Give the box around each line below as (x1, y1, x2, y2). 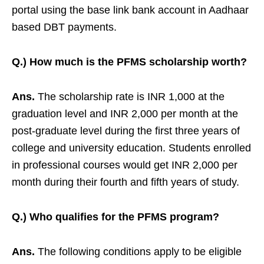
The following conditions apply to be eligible (35, 246, 242, 258)
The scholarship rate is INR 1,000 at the (35, 91, 225, 103)
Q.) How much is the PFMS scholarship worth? (12, 56, 247, 68)
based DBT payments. (12, 21, 117, 34)
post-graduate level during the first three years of (12, 125, 240, 137)
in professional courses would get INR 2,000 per (12, 159, 237, 171)
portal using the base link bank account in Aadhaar (12, 4, 249, 16)
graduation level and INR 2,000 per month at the (12, 108, 238, 120)
